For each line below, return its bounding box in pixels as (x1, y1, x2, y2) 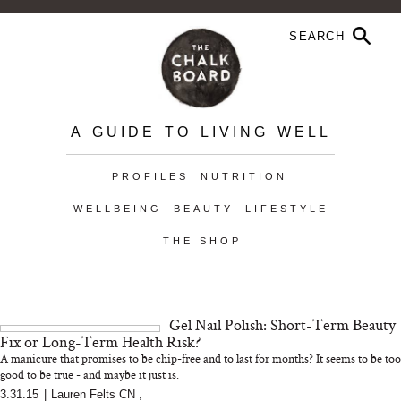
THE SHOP (162, 235, 242, 246)
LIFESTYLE (244, 203, 328, 214)
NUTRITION (200, 171, 287, 182)
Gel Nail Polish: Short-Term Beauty (169, 314, 397, 335)
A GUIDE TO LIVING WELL (70, 124, 331, 140)
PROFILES (111, 171, 189, 182)
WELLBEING (73, 203, 162, 214)
